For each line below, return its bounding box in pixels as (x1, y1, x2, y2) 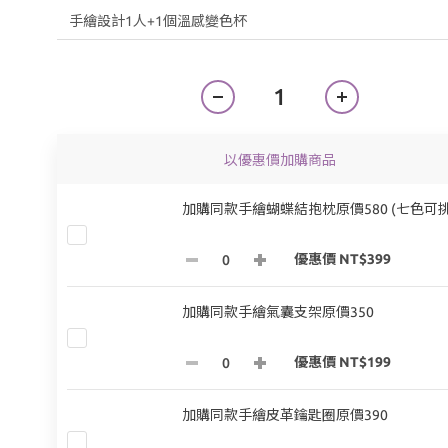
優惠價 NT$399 (294, 251, 391, 268)
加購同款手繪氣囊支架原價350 (182, 304, 374, 320)
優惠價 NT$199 (294, 354, 391, 371)
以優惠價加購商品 (223, 152, 336, 168)
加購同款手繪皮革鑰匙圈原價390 (182, 407, 388, 423)
